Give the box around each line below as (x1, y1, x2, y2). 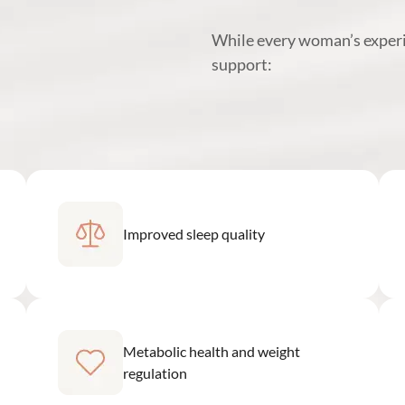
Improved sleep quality (123, 224, 266, 242)
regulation (123, 363, 188, 381)
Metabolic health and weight (123, 342, 301, 360)
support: (212, 54, 273, 75)
